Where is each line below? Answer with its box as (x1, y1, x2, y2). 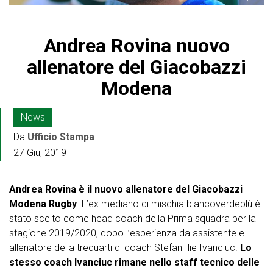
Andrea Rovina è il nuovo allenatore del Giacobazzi (9, 183, 243, 196)
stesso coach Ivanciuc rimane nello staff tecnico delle (9, 257, 260, 269)
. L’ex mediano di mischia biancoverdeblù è (77, 198, 260, 210)
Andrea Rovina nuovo (43, 34, 230, 58)
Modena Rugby (9, 198, 77, 210)
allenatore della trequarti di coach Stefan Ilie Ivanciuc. (9, 242, 240, 254)
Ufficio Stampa (27, 131, 94, 143)
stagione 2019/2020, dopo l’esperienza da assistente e (9, 227, 244, 239)
